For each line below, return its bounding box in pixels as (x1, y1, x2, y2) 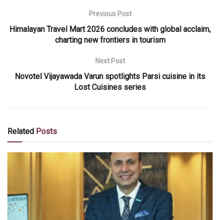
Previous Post (88, 10, 132, 18)
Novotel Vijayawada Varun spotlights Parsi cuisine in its (15, 72, 205, 82)
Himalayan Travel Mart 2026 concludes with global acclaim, (9, 25, 211, 34)
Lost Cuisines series (74, 82, 146, 92)
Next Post (95, 57, 125, 65)
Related (7, 127, 34, 137)
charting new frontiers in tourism (55, 35, 165, 45)
